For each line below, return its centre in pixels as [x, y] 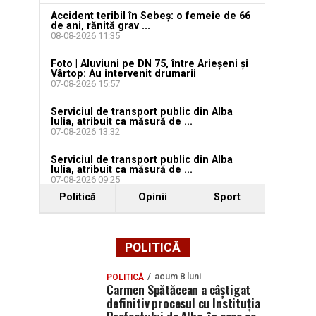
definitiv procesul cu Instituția [183, 303]
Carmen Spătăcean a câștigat [179, 289]
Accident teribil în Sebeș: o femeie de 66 [151, 16]
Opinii [152, 197]
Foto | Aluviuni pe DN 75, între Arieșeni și [150, 64]
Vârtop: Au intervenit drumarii [123, 74]
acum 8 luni [178, 276]
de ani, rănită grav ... [101, 26]
